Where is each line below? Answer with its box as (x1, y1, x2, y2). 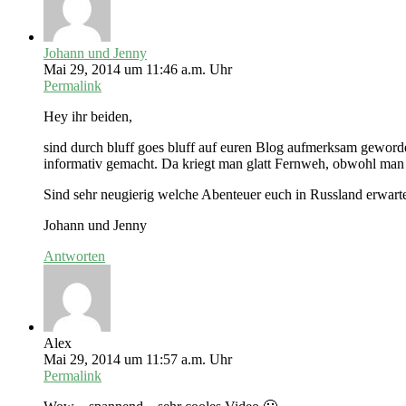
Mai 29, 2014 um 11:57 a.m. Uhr (43, 352, 232, 368)
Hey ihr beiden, (43, 109, 132, 125)
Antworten (43, 248, 105, 265)
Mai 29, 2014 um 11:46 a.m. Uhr (43, 62, 232, 78)
